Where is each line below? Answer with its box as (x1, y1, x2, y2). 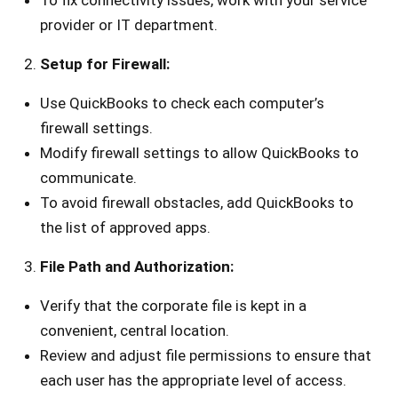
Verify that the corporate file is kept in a (40, 297, 306, 315)
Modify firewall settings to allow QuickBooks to (40, 144, 359, 163)
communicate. (40, 169, 137, 187)
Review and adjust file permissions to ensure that (40, 346, 371, 365)
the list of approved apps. (40, 219, 211, 237)
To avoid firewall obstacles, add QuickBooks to (40, 194, 354, 212)
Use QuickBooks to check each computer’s (40, 94, 324, 113)
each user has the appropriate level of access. (40, 371, 346, 390)
